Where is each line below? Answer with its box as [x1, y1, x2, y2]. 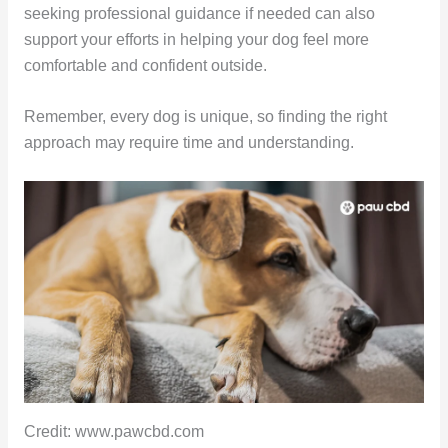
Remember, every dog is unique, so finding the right [23, 108, 387, 126]
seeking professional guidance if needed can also [23, 5, 375, 23]
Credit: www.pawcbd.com [23, 422, 204, 440]
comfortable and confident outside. [23, 57, 267, 75]
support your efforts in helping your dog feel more [23, 31, 369, 49]
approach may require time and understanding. [23, 134, 354, 152]
